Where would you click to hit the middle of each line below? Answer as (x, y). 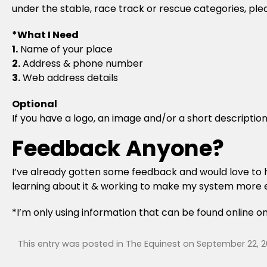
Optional (35, 104)
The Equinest (153, 244)
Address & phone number (82, 63)
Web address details (69, 78)
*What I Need (45, 35)
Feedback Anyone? (118, 148)
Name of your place (65, 49)
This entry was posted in (72, 244)
